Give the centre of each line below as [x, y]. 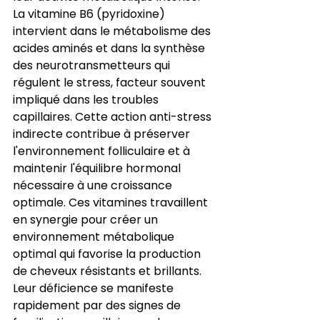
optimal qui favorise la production [108, 254]
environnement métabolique [95, 236]
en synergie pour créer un [87, 219]
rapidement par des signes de [98, 305]
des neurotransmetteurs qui [93, 65]
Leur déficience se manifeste [95, 288]
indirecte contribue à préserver [103, 134]
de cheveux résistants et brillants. [109, 271]
